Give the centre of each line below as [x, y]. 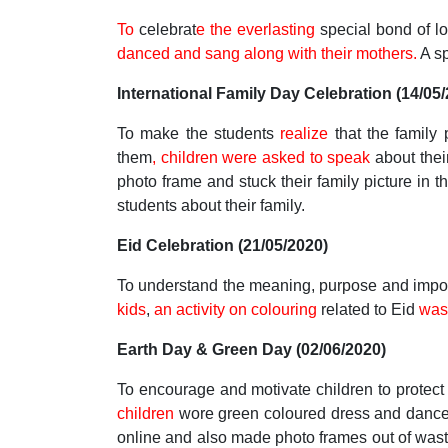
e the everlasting [258, 29]
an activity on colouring [237, 309]
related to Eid [370, 309]
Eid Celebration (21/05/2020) [222, 245]
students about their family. [211, 205]
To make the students [199, 133]
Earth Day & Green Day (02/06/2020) [251, 349]
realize [307, 133]
